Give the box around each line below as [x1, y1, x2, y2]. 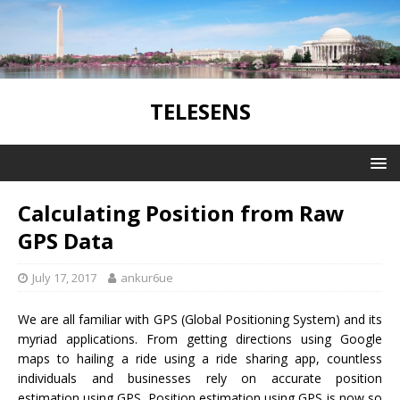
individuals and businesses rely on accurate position [18, 369, 382, 387]
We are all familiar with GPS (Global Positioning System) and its [18, 310, 382, 328]
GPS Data [18, 225, 113, 255]
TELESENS [149, 96, 251, 126]
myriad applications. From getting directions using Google [18, 329, 382, 347]
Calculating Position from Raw [18, 197, 345, 228]
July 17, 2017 [32, 269, 96, 286]
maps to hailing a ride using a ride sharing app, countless [18, 349, 382, 367]
